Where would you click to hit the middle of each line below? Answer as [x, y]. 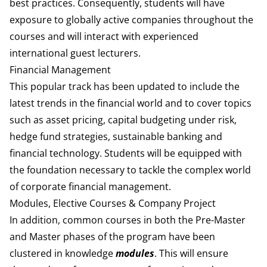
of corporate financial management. [90, 187]
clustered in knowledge [63, 253]
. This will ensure [191, 253]
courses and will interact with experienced [104, 36]
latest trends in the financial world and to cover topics [131, 103]
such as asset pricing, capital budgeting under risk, [123, 120]
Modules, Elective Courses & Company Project [113, 203]
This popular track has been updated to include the [125, 86]
